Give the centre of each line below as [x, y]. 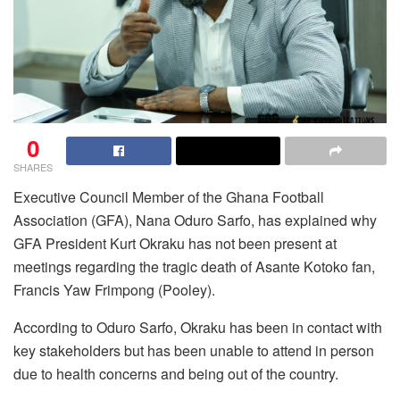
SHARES [33, 167]
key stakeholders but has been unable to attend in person [194, 350]
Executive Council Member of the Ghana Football [169, 196]
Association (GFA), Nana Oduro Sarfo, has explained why [195, 220]
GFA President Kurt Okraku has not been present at [175, 243]
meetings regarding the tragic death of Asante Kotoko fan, [194, 266]
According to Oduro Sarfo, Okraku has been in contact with [198, 327]
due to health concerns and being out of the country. [176, 373]
